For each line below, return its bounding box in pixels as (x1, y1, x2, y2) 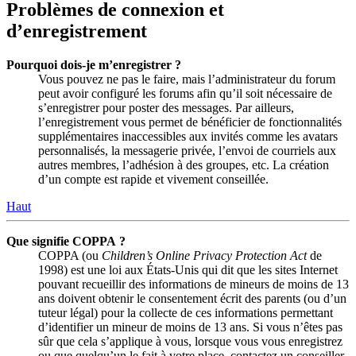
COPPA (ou (38, 248, 102, 262)
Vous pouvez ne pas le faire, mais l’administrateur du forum (38, 72, 335, 86)
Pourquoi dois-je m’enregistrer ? (6, 57, 181, 72)
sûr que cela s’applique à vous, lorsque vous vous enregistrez (38, 334, 342, 348)
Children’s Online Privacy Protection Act (102, 248, 307, 262)
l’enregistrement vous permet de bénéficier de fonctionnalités (38, 114, 342, 129)
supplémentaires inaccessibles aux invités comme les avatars (38, 129, 338, 143)
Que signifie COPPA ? (6, 234, 126, 248)
